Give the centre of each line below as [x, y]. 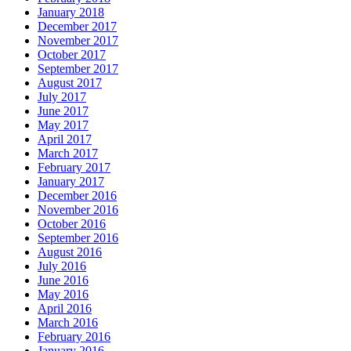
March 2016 [68, 322]
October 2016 [72, 223]
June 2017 [63, 110]
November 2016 [78, 209]
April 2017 [65, 139]
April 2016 [65, 308]
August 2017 [70, 82]
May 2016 [63, 294]
